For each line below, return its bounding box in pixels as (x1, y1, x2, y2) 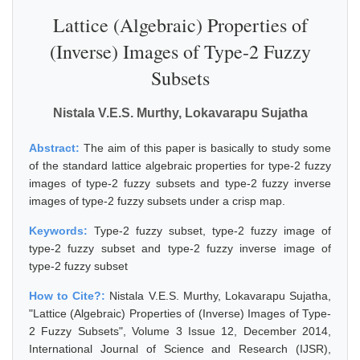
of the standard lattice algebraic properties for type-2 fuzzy (29, 159, 331, 172)
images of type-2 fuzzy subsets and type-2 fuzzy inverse (29, 177, 331, 190)
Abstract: (29, 141, 84, 154)
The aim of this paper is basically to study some (83, 141, 332, 154)
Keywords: (29, 224, 94, 237)
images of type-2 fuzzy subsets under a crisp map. (29, 194, 285, 207)
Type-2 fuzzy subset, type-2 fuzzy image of (94, 224, 331, 237)
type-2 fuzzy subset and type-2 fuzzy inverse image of (29, 242, 331, 255)
